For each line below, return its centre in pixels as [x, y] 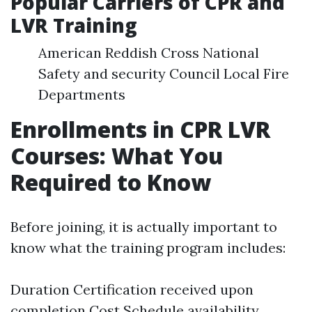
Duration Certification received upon [132, 289]
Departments [82, 94]
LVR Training [74, 25]
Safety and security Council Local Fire [164, 73]
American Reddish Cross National [149, 53]
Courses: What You [117, 156]
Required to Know [111, 182]
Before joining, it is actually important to [144, 227]
